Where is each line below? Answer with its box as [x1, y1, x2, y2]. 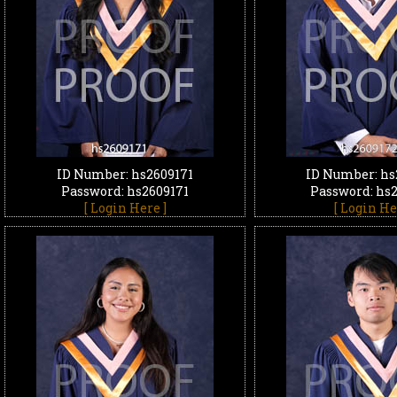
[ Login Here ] [83, 199, 167, 216]
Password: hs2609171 [61, 183, 189, 199]
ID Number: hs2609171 [57, 166, 193, 183]
